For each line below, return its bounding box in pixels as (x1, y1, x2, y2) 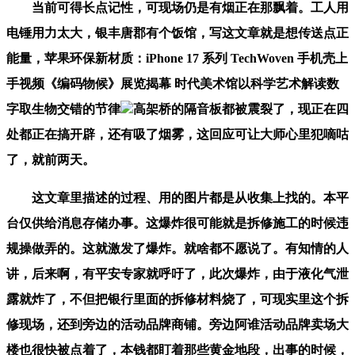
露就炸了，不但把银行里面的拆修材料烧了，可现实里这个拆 (6, 292, 349, 306)
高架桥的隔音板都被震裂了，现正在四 (133, 101, 349, 116)
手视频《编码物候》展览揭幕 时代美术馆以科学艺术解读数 (6, 76, 339, 90)
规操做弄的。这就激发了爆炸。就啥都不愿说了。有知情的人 (6, 241, 349, 255)
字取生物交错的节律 (6, 101, 120, 116)
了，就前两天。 (6, 152, 95, 166)
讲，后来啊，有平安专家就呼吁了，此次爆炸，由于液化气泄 (6, 266, 349, 281)
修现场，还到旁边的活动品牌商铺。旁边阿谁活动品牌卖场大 (6, 317, 349, 331)
